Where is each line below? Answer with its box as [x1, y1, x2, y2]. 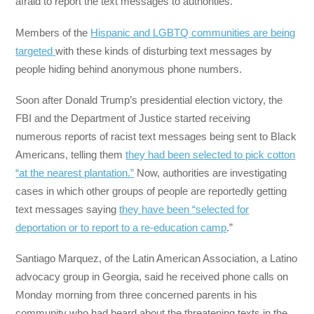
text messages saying [15, 203, 120, 215]
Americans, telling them [15, 148, 126, 161]
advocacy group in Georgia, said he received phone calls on [15, 271, 289, 283]
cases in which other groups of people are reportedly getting [15, 184, 287, 197]
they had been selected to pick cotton [125, 148, 296, 161]
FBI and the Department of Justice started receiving [15, 111, 251, 124]
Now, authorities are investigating [134, 166, 287, 179]
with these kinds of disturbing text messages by [55, 44, 273, 57]
